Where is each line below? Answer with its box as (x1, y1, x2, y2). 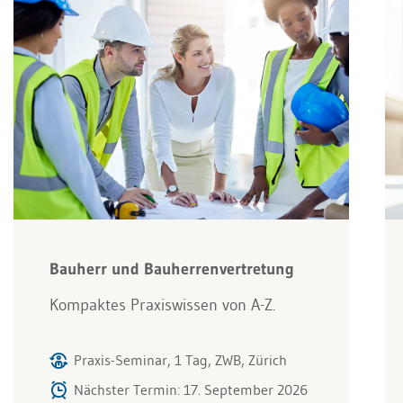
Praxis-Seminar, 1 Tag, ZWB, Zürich (74, 350, 287, 369)
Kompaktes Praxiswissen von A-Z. (49, 294, 275, 315)
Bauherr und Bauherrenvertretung (49, 258, 294, 279)
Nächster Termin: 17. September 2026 (74, 380, 308, 399)
